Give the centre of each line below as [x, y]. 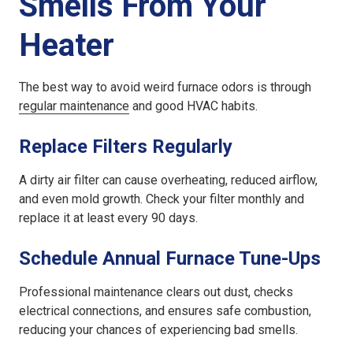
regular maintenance [74, 106]
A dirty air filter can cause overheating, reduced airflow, [168, 180]
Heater [67, 46]
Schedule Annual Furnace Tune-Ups [170, 259]
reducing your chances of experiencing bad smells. [158, 330]
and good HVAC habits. [193, 106]
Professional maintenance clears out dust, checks [156, 292]
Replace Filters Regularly [126, 147]
